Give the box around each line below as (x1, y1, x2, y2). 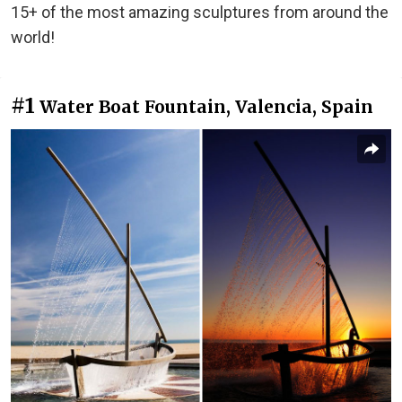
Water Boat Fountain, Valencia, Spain (39, 95, 373, 118)
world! (11, 27, 55, 47)
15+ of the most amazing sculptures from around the (11, 2, 389, 22)
